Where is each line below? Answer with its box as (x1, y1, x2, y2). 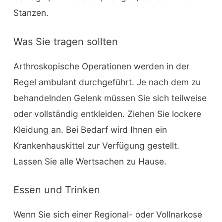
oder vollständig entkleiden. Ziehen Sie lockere (13, 108, 201, 119)
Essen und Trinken (13, 184, 100, 196)
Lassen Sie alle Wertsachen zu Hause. (13, 156, 166, 166)
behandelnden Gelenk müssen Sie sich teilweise (13, 92, 207, 103)
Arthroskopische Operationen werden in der (13, 60, 189, 71)
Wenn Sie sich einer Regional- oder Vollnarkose (13, 209, 202, 220)
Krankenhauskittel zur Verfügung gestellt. (13, 140, 179, 151)
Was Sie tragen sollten (13, 35, 118, 48)
